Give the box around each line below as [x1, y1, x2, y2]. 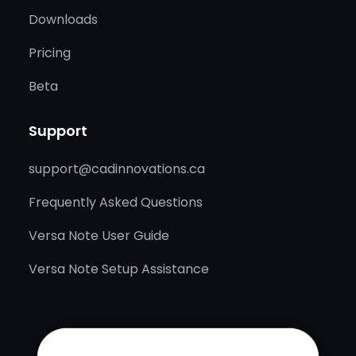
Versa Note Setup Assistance [29, 259, 209, 278]
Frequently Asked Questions [29, 192, 203, 211]
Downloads [29, 10, 98, 29]
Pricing [29, 43, 71, 62]
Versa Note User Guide [29, 226, 169, 245]
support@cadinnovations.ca [29, 159, 205, 178]
